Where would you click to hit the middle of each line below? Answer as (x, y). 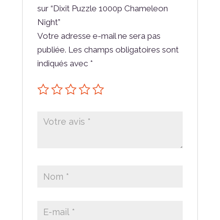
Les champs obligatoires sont (123, 50)
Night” (49, 22)
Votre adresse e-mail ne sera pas (99, 36)
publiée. (52, 50)
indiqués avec (63, 64)
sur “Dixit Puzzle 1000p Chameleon (102, 9)
